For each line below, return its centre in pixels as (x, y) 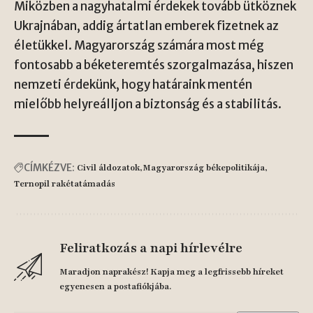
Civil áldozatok (108, 168)
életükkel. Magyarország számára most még (139, 45)
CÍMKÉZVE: (49, 168)
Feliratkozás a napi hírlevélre (151, 248)
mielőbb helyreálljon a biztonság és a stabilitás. (148, 104)
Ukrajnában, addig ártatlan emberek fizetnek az (146, 26)
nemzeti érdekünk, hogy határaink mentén (133, 85)
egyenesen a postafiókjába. (115, 286)
